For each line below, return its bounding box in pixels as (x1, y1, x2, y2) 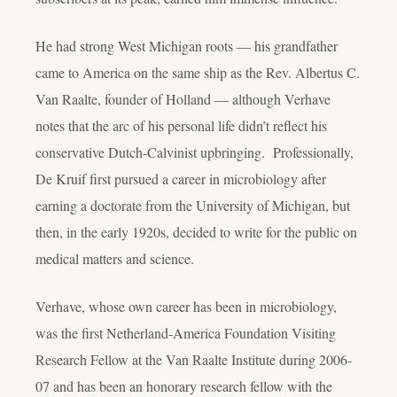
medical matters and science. (35, 248, 194, 268)
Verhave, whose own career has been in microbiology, (35, 296, 337, 315)
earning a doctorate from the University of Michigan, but (35, 195, 350, 214)
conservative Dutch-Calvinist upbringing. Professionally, (35, 142, 354, 161)
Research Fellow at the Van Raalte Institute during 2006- (35, 349, 352, 369)
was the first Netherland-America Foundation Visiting (35, 323, 336, 342)
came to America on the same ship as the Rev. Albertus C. (35, 62, 360, 82)
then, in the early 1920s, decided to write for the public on (35, 222, 357, 241)
